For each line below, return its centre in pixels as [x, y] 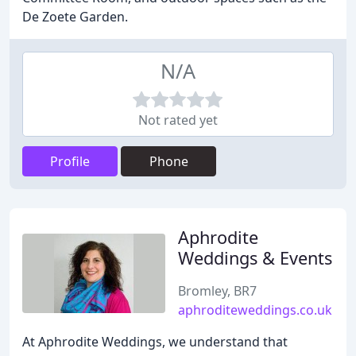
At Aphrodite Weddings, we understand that [155, 342]
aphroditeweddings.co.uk [255, 310]
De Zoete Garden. [75, 17]
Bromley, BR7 [217, 291]
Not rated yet [178, 120]
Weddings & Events [255, 258]
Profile [70, 161]
